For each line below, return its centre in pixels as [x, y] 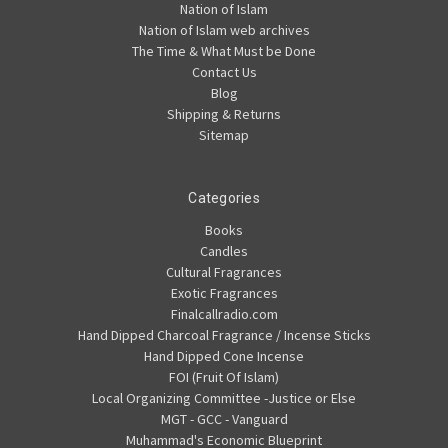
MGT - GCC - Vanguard [224, 419]
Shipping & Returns [224, 114]
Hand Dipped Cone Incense [224, 356]
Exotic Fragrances [224, 293]
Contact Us [224, 72]
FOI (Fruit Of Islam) [224, 377]
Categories [224, 198]
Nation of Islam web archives [224, 30]
